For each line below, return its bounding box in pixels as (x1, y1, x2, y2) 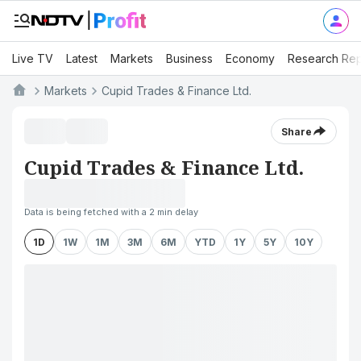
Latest (66, 51, 98, 65)
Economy (226, 51, 275, 65)
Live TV (12, 51, 53, 65)
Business (166, 51, 213, 65)
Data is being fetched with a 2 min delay (24, 206, 198, 218)
